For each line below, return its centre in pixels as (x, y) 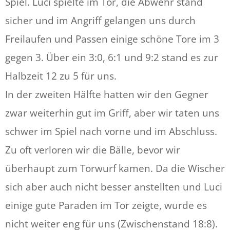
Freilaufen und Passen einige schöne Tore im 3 (112, 39)
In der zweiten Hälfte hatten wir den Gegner (107, 94)
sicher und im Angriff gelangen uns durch (100, 20)
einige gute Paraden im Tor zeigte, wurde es (106, 205)
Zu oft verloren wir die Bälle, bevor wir (93, 150)
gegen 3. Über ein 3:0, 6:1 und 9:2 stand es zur (112, 57)
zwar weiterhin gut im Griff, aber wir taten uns (112, 113)
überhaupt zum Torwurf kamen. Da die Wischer (115, 168)
